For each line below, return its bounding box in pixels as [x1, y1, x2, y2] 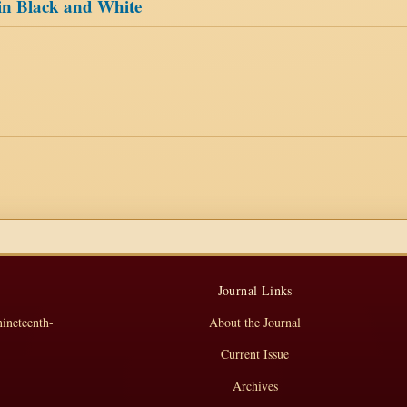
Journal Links [217, 282, 293, 299]
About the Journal [209, 313, 302, 331]
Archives [232, 377, 278, 394]
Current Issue [221, 345, 290, 362]
